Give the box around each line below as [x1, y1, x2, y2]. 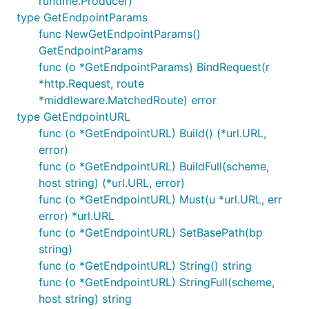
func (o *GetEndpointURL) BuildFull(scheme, [39, 159, 269, 173]
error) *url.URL [39, 209, 114, 223]
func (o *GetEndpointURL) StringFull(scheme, [39, 275, 275, 289]
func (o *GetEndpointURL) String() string [39, 259, 252, 272]
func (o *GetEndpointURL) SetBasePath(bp [39, 226, 263, 239]
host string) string [39, 292, 132, 306]
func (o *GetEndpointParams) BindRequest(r [39, 60, 270, 74]
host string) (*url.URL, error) [39, 176, 185, 190]
